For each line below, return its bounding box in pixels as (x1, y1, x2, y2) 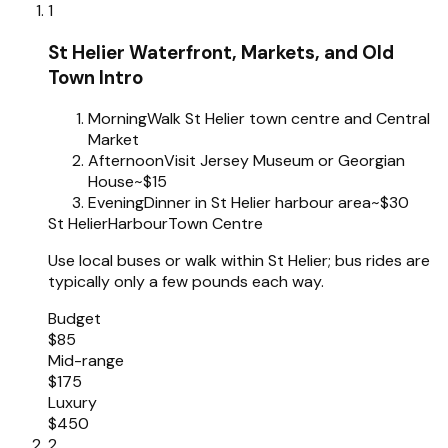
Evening (88, 192, 144, 214)
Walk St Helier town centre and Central (147, 108, 430, 130)
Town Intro (48, 64, 143, 90)
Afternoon (88, 150, 164, 172)
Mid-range (48, 350, 124, 372)
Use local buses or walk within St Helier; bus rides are (48, 250, 430, 272)
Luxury (48, 392, 97, 414)
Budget (48, 308, 101, 330)
